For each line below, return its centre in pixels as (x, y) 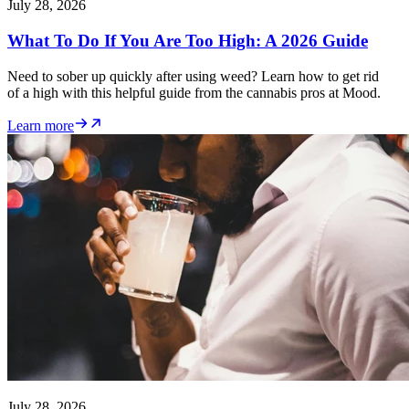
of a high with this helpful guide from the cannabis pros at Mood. (194, 92)
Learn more (41, 125)
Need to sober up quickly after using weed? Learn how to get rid (193, 76)
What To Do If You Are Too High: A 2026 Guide (188, 40)
